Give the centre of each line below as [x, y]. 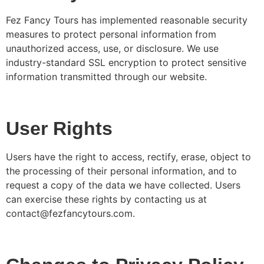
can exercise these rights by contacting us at [106, 199]
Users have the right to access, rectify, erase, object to [128, 157]
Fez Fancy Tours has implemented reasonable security [127, 20]
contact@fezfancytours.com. [70, 214]
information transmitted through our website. [106, 77]
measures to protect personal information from [111, 34]
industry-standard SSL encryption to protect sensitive [126, 63]
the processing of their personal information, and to [121, 171]
